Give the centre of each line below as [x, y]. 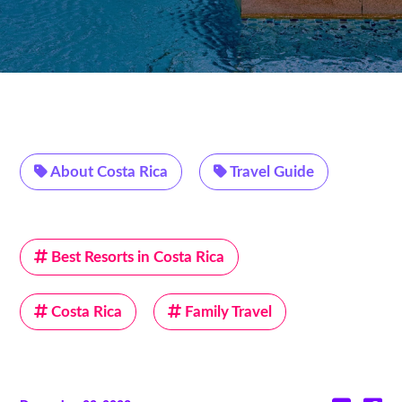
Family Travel [227, 312]
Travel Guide [271, 172]
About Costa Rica [108, 172]
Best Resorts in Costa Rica [136, 257]
